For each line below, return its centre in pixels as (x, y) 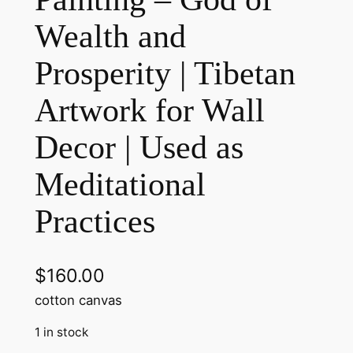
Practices (95, 222)
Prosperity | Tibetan (165, 74)
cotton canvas (78, 301)
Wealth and (110, 37)
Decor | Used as (139, 148)
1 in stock (61, 332)
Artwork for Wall (149, 111)
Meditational (120, 185)
